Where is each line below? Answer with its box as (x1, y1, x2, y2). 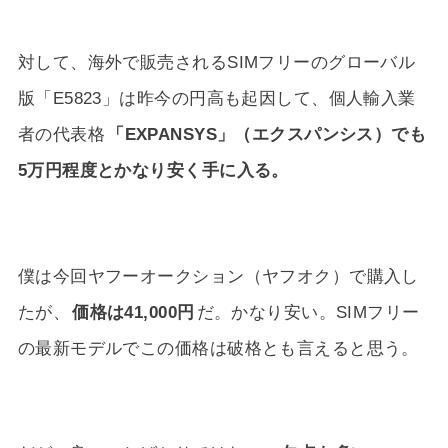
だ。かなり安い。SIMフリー (196, 301, 420, 322)
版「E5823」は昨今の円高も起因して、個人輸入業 (17, 88, 416, 109)
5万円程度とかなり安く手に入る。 (17, 160, 289, 181)
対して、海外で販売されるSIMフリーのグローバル (17, 52, 416, 73)
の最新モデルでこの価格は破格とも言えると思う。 (17, 337, 419, 358)
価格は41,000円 (72, 301, 195, 322)
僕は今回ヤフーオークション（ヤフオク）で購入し (17, 265, 419, 286)
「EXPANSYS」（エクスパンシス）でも (107, 124, 427, 145)
